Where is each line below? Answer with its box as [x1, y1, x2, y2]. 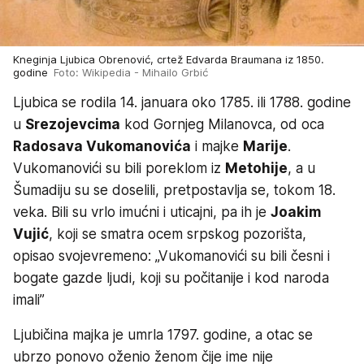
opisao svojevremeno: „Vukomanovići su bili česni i [13, 248, 330, 265]
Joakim [271, 204, 321, 221]
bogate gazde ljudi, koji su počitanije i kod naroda [13, 270, 329, 287]
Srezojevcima [25, 116, 120, 133]
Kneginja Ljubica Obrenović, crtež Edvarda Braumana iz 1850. [13, 53, 324, 67]
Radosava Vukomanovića [13, 138, 191, 155]
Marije [243, 138, 288, 155]
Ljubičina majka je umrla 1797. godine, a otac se [13, 327, 313, 344]
